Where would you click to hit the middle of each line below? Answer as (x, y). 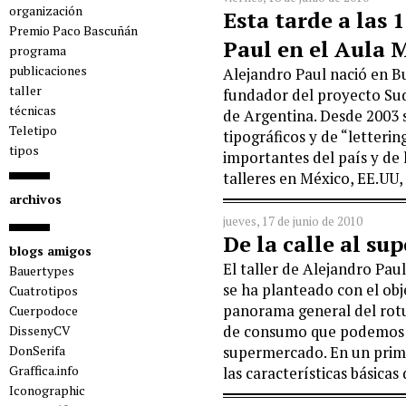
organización (46, 10)
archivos (35, 199)
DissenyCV (40, 330)
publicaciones (48, 70)
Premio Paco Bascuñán (73, 30)
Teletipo (33, 130)
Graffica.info (44, 370)
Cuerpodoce (43, 310)
